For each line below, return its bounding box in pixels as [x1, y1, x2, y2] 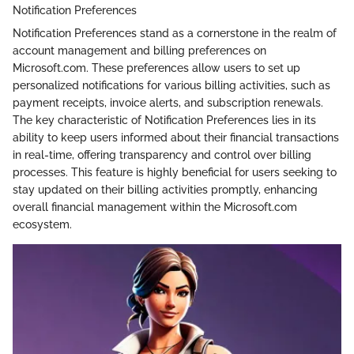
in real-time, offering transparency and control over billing [13, 148, 311, 161]
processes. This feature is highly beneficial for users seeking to [13, 165, 337, 179]
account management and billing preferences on [13, 43, 266, 57]
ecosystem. [13, 217, 72, 231]
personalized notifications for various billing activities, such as [13, 78, 330, 92]
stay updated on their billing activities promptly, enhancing [13, 183, 318, 196]
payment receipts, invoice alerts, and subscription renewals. [13, 96, 323, 109]
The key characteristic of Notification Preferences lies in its [13, 113, 316, 126]
